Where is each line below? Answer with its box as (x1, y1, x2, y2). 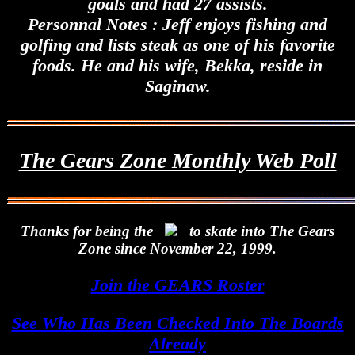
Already (149, 333, 206, 353)
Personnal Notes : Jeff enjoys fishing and (28, 13, 327, 34)
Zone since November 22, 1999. (78, 239, 277, 257)
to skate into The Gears (189, 222, 334, 239)
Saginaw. (144, 75, 211, 96)
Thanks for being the (21, 222, 153, 239)
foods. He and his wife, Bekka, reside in (32, 55, 323, 75)
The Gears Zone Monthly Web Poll (18, 147, 337, 173)
